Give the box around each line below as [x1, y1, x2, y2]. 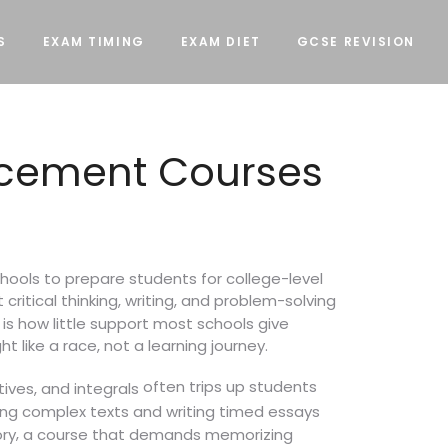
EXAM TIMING [42, 33, 145, 50]
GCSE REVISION [296, 33, 415, 50]
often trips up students [139, 375, 317, 397]
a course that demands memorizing [23, 424, 293, 446]
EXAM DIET [180, 33, 261, 50]
